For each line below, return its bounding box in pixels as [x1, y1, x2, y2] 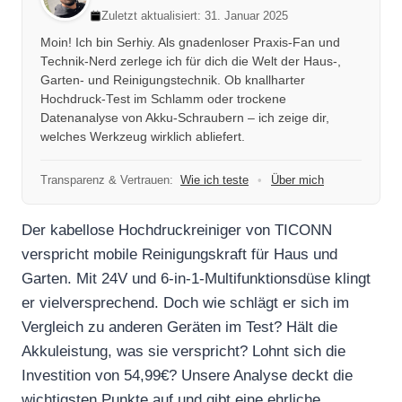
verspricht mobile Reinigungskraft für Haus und [22, 245, 337, 263]
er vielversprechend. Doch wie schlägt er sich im [22, 293, 349, 311]
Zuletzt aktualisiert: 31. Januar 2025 [101, 9, 288, 22]
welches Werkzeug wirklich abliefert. [40, 129, 245, 144]
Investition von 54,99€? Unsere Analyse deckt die [22, 366, 353, 384]
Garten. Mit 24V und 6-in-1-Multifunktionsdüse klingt [22, 269, 371, 287]
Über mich [271, 172, 324, 187]
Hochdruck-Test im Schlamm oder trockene [40, 92, 286, 106]
